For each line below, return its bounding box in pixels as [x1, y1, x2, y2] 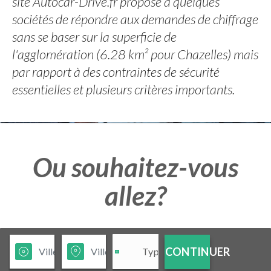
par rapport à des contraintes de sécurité [12, 64, 220, 80]
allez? [105, 180, 166, 211]
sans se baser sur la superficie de [12, 28, 177, 45]
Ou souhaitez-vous [33, 151, 238, 183]
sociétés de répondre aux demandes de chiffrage [12, 11, 258, 27]
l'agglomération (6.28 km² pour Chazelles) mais [12, 46, 258, 62]
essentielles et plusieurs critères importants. [12, 81, 235, 97]
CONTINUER [165, 244, 230, 258]
